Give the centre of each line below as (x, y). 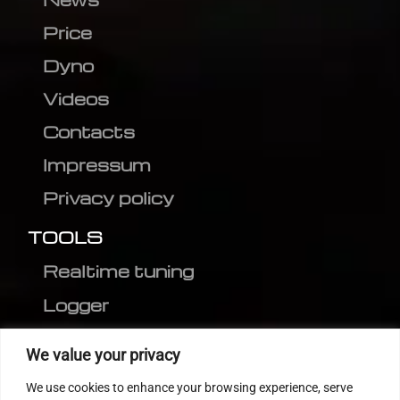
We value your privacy (103, 354)
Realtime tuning (119, 271)
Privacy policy (109, 198)
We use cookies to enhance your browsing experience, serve (189, 387)
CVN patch (98, 373)
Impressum (97, 165)
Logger (76, 305)
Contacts (89, 132)
